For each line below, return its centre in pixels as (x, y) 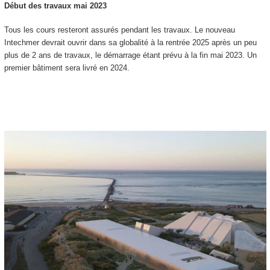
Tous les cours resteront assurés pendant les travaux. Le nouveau (119, 30)
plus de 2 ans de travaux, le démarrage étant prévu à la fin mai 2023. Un (130, 55)
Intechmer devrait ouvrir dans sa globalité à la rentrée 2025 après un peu (130, 43)
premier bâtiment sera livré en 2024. (67, 68)
